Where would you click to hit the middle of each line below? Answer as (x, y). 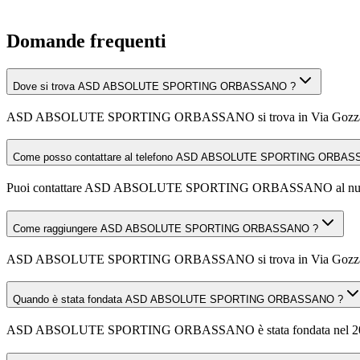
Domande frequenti (86, 41)
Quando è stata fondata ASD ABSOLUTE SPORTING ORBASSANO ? (178, 300)
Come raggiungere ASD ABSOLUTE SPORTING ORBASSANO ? (166, 228)
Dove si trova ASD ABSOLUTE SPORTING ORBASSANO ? (154, 86)
